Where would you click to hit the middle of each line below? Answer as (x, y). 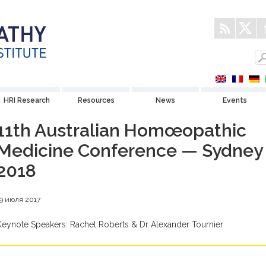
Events (235, 100)
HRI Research (26, 100)
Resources (96, 100)
